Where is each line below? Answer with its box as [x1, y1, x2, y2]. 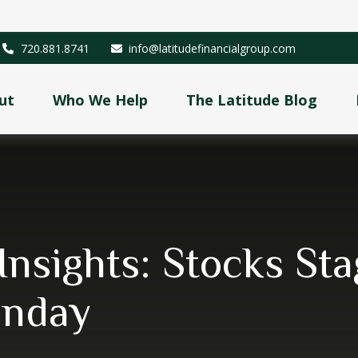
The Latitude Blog [186, 90, 318, 110]
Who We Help [53, 90, 149, 110]
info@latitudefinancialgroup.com [129, 40, 296, 56]
